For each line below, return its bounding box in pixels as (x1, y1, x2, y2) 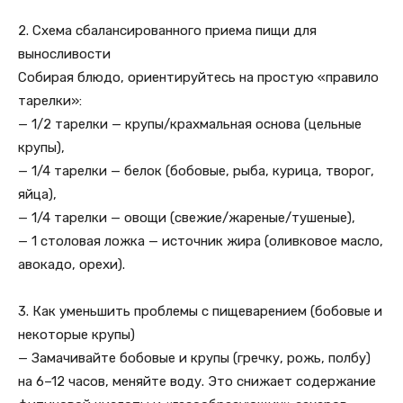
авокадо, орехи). (18, 256, 125, 273)
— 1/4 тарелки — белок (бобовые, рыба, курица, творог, (18, 163, 374, 179)
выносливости (18, 46, 111, 62)
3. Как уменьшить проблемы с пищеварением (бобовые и (18, 303, 382, 319)
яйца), (18, 186, 57, 202)
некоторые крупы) (18, 327, 135, 343)
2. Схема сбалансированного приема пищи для (18, 22, 317, 39)
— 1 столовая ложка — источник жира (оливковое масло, (18, 233, 383, 249)
